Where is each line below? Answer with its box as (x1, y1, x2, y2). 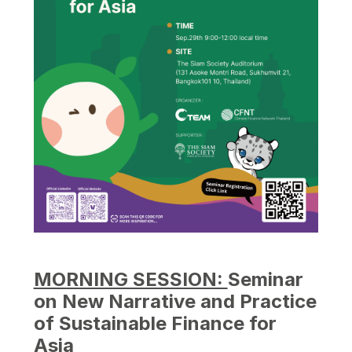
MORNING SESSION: (33, 268, 228, 291)
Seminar (227, 268, 303, 291)
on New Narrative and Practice (33, 290, 317, 313)
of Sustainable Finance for (33, 312, 277, 335)
